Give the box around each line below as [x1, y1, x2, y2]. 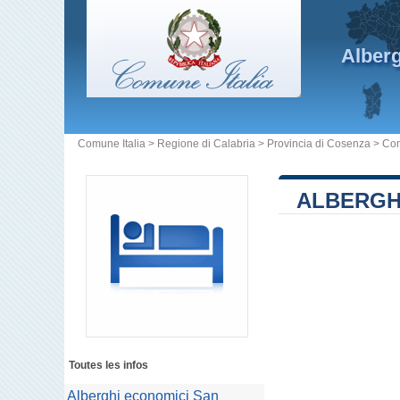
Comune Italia [78, 137, 146, 150]
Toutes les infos [69, 359, 148, 371]
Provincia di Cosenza [267, 137, 371, 150]
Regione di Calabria [157, 137, 255, 150]
